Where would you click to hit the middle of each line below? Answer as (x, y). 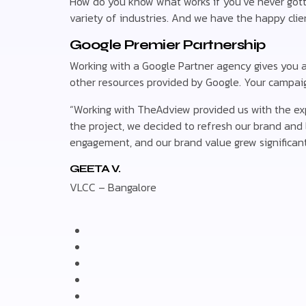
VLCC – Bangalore (113, 187)
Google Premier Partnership (168, 44)
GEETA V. (95, 168)
